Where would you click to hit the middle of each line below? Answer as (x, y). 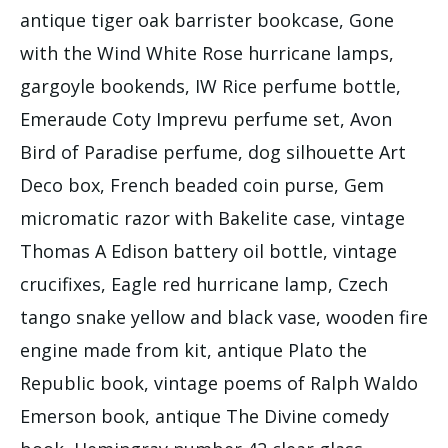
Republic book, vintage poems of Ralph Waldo (219, 382)
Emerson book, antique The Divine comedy (204, 415)
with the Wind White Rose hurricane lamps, (207, 52)
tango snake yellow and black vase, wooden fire (224, 316)
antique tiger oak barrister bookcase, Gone (207, 19)
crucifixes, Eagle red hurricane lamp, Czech (204, 283)
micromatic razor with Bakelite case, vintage (212, 217)
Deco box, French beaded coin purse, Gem (202, 184)
